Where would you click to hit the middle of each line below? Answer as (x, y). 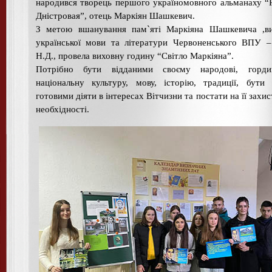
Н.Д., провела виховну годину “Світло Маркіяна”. (135, 56)
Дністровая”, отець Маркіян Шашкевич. (115, 15)
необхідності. (63, 109)
